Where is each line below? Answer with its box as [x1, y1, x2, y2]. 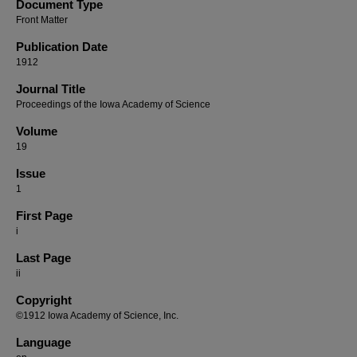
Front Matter [16, 14, 68, 25]
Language [16, 335, 71, 349]
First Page [16, 209, 73, 222]
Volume [16, 124, 57, 138]
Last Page [16, 251, 71, 265]
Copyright [16, 293, 72, 307]
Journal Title [16, 82, 85, 96]
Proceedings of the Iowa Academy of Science [16, 99, 210, 110]
